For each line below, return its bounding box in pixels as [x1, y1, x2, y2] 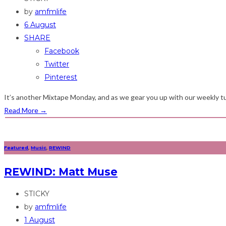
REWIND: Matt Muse [4, 165, 118, 178]
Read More [4, 106, 40, 115]
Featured [4, 144, 28, 150]
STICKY [24, 189, 49, 199]
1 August [24, 215, 55, 225]
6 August [24, 20, 56, 30]
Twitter [44, 60, 69, 69]
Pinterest [44, 73, 77, 82]
